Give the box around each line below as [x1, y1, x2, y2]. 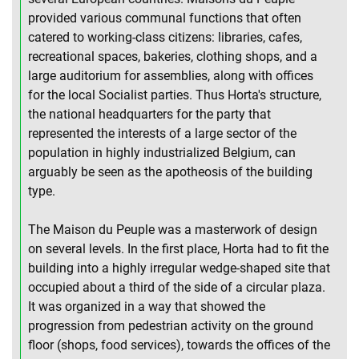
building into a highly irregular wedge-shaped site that [28, 260, 330, 276]
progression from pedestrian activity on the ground [28, 318, 313, 334]
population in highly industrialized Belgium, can [28, 145, 296, 161]
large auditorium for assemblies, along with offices [28, 68, 313, 84]
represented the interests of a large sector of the [28, 126, 296, 142]
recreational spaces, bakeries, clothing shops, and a [28, 49, 317, 65]
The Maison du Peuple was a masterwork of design [28, 222, 317, 238]
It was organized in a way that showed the [28, 299, 265, 315]
